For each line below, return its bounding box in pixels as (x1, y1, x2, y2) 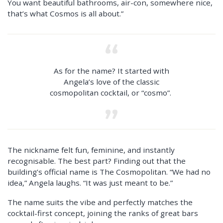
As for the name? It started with (54, 65, 169, 76)
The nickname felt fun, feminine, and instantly (7, 144, 175, 155)
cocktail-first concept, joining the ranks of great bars (7, 208, 198, 218)
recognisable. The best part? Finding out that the (7, 155, 186, 166)
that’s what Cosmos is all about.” (7, 8, 123, 18)
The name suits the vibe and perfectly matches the (7, 197, 193, 207)
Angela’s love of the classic (64, 76, 159, 87)
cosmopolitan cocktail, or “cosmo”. (50, 87, 173, 98)
